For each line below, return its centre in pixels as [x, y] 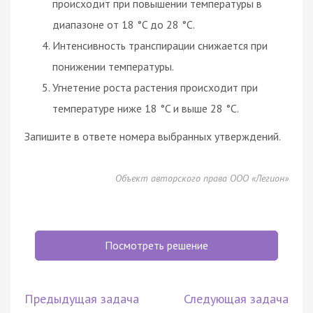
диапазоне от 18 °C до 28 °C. [124, 25]
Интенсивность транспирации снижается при [160, 46]
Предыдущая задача [82, 299]
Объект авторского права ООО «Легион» [202, 179]
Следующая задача [236, 299]
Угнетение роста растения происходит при [155, 88]
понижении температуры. [113, 67]
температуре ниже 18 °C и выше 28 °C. [146, 109]
